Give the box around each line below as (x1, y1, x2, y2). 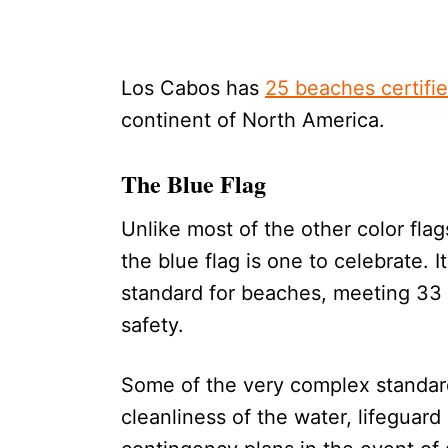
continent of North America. (121, 108, 385, 133)
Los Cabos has (121, 76, 265, 101)
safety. (121, 313, 184, 338)
